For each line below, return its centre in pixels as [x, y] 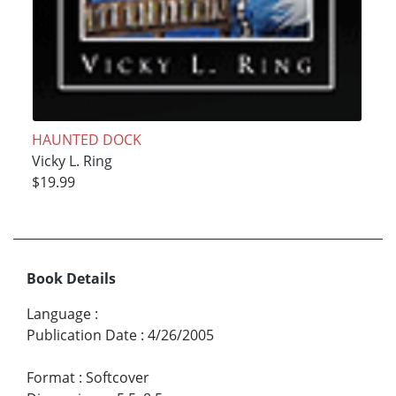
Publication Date [82, 335]
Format [51, 378]
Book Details [71, 279]
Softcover [118, 378]
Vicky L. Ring [72, 160]
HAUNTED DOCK [86, 139]
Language [59, 314]
